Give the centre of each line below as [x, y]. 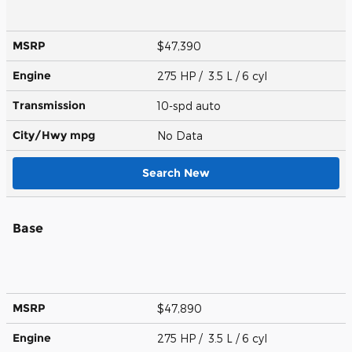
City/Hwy [41, 135]
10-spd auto [191, 105]
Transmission [49, 105]
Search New [176, 172]
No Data [183, 135]
